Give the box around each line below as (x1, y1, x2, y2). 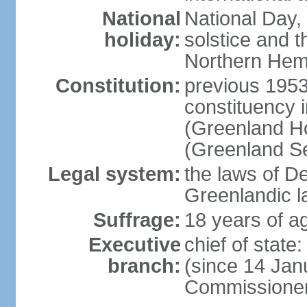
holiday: (103, 29, 181, 51)
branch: (107, 255, 181, 277)
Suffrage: (93, 209, 181, 231)
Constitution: (55, 75, 181, 97)
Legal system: (47, 163, 181, 185)
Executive (88, 234, 181, 256)
